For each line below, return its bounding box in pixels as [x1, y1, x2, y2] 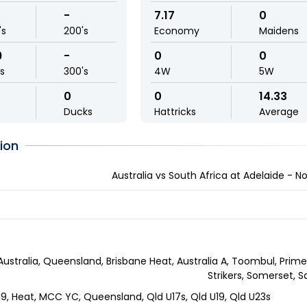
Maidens [259, 24, 299, 38]
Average [259, 105, 299, 119]
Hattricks [154, 105, 197, 119]
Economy [154, 24, 200, 38]
